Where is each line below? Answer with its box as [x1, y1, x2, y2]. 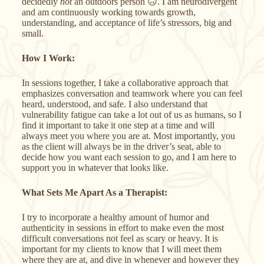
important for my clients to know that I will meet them [21, 243, 222, 254]
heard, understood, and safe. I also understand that [21, 98, 207, 109]
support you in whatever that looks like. [21, 162, 169, 173]
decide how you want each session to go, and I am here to [21, 151, 236, 162]
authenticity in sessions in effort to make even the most [21, 222, 224, 233]
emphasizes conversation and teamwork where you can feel [21, 88, 242, 98]
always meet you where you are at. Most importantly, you [21, 130, 235, 141]
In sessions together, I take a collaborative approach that [21, 77, 228, 88]
